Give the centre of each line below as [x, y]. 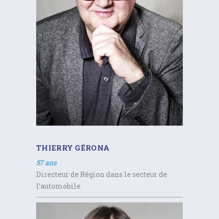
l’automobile [58, 186]
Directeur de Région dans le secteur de [102, 174]
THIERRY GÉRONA [73, 147]
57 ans [46, 162]
